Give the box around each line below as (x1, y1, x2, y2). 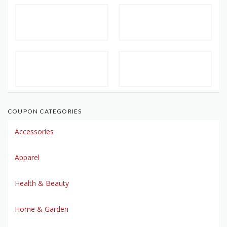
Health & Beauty (15, 178, 69, 188)
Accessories (15, 127, 54, 137)
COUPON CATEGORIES (8, 107, 82, 116)
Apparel (15, 153, 40, 163)
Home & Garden (15, 204, 68, 214)
